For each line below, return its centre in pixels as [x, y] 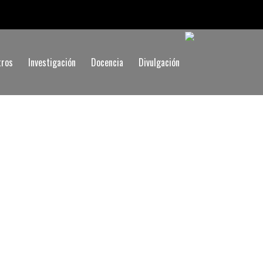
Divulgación [159, 62]
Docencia [107, 62]
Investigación [52, 62]
